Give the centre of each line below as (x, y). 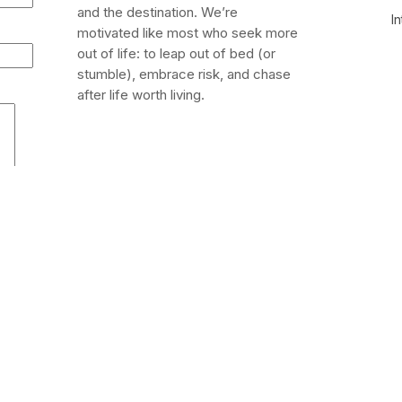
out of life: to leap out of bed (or (176, 53)
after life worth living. (141, 94)
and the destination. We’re (157, 12)
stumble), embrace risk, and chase (184, 74)
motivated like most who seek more (188, 32)
